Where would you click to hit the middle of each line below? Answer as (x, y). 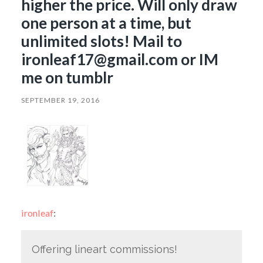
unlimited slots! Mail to (101, 41)
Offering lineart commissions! (104, 249)
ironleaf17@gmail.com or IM (119, 59)
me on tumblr (67, 77)
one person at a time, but (106, 23)
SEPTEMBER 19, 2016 (60, 100)
